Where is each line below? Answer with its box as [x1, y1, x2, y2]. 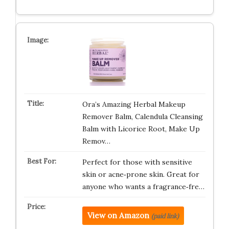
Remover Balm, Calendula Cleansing [82, 112, 203, 122]
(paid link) [151, 212, 179, 220]
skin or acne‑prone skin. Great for [82, 170, 199, 179]
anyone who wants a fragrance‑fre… [82, 182, 204, 192]
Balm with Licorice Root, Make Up [82, 124, 200, 134]
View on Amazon [87, 211, 149, 221]
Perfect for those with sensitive [82, 157, 192, 167]
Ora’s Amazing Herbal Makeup [82, 100, 186, 109]
